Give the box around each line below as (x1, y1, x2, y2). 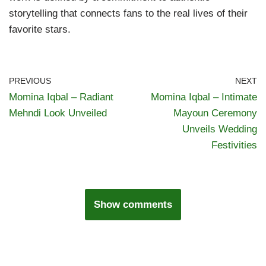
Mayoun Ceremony (173, 107, 257, 119)
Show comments (94, 198, 172, 210)
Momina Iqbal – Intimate (151, 91, 257, 103)
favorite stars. (9, 23, 71, 35)
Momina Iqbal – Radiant (9, 91, 113, 103)
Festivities (211, 139, 257, 151)
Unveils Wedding (182, 123, 257, 135)
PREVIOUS (9, 76, 51, 85)
